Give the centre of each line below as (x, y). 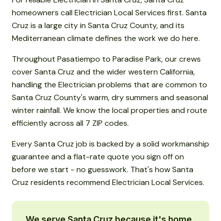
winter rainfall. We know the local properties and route (110, 110)
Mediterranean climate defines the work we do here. (106, 38)
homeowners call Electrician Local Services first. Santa (109, 13)
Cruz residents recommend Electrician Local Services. (108, 183)
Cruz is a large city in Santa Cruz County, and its (98, 26)
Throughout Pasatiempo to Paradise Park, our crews (106, 59)
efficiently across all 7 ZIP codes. (70, 123)
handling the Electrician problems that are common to (110, 85)
